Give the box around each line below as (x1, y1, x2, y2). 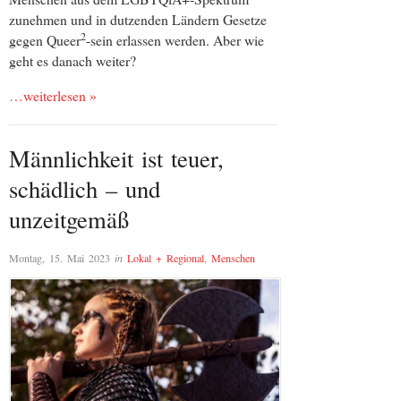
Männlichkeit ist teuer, (9, 141, 224, 174)
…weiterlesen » (9, 85, 97, 105)
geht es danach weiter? (9, 51, 136, 71)
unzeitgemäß (9, 202, 129, 235)
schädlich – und (9, 172, 160, 204)
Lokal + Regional (127, 251, 204, 266)
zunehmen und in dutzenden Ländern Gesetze (9, 10, 267, 30)
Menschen (211, 251, 255, 266)
